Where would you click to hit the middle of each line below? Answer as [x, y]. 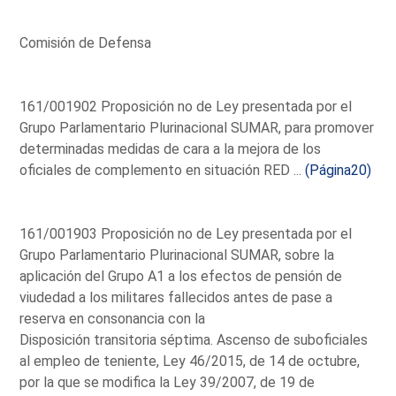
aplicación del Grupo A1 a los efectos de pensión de [181, 276]
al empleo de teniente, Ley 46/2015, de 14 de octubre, [190, 361]
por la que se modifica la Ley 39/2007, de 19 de [168, 382]
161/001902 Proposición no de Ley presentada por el [186, 106]
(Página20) [339, 170]
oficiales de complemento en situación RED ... [163, 170]
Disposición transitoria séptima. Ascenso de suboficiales [194, 339]
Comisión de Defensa [86, 42]
